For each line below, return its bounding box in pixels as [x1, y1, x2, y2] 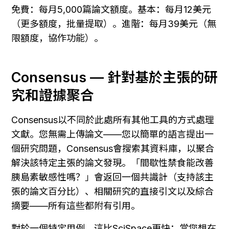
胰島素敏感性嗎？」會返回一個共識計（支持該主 [11, 172, 214, 183]
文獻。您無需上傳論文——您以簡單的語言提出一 [11, 129, 214, 140]
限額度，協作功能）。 [11, 32, 103, 43]
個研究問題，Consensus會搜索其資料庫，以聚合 [11, 143, 214, 154]
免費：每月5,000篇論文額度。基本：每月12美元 [11, 4, 211, 15]
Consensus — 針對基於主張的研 [11, 69, 218, 86]
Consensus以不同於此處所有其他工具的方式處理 [11, 114, 214, 126]
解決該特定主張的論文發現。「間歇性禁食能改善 [11, 157, 214, 169]
